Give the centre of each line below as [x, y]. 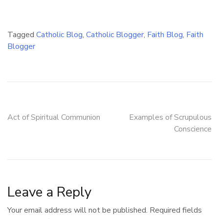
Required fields [176, 210]
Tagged [22, 34]
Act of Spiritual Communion [54, 117]
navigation [43, 138]
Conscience [193, 129]
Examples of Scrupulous [170, 117]
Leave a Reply [49, 192]
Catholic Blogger [115, 34]
